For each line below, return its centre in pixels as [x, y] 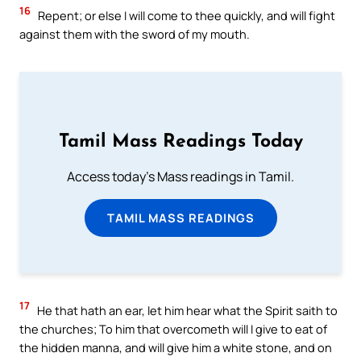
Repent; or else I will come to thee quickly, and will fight [185, 15]
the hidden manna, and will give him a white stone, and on [176, 347]
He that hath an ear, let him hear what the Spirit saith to [186, 310]
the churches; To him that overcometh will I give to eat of [173, 328]
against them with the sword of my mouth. [135, 33]
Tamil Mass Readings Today [180, 143]
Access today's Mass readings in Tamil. [180, 177]
